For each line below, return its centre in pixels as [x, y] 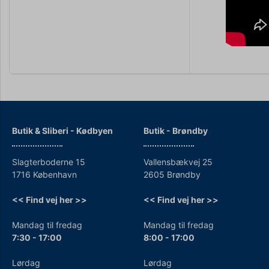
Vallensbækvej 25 [178, 162]
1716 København [44, 174]
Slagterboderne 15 [49, 162]
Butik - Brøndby [176, 130]
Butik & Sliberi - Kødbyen [62, 130]
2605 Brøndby [172, 174]
